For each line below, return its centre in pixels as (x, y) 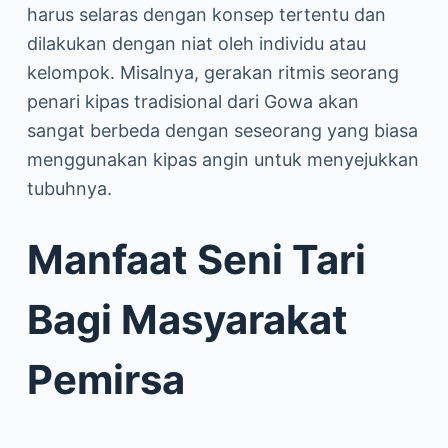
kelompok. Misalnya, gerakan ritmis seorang (212, 72)
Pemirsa (105, 379)
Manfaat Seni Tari (196, 259)
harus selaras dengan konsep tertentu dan (206, 14)
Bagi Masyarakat (187, 319)
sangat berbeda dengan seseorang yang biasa (222, 130)
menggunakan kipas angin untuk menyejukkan (222, 159)
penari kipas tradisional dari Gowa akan (192, 101)
